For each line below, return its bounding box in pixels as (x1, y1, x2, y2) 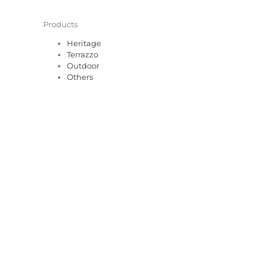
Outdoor (67, 61, 99, 70)
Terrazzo (67, 50, 98, 59)
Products (43, 20, 77, 29)
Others (67, 72, 93, 82)
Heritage (67, 38, 101, 48)
